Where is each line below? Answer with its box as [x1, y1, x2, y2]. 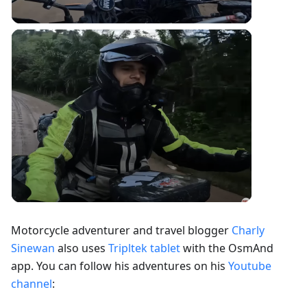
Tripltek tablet [108, 240, 180, 256]
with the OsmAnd [180, 240, 273, 256]
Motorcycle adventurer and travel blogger [11, 222, 232, 238]
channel [11, 275, 52, 291]
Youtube [228, 258, 271, 273]
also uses [55, 240, 108, 256]
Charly [232, 222, 265, 238]
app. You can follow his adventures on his [11, 258, 228, 273]
